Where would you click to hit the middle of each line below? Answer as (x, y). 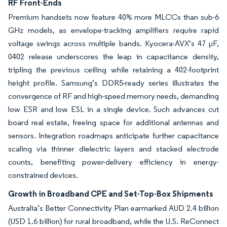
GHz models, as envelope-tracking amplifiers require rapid (113, 30)
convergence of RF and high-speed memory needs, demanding (113, 96)
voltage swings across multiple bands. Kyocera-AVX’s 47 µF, (113, 44)
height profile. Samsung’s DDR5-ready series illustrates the (113, 83)
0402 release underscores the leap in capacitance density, (113, 57)
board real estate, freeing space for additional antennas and (113, 123)
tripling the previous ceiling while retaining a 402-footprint (113, 70)
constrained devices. (43, 175)
